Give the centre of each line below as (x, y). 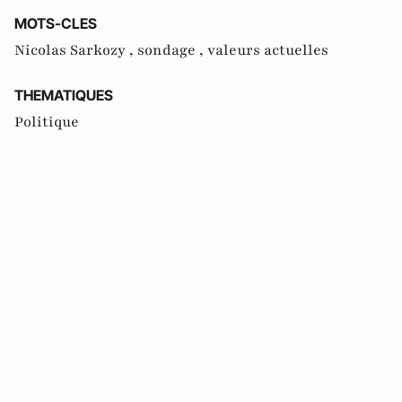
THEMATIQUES (64, 96)
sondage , (172, 51)
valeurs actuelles (268, 51)
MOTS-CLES (56, 24)
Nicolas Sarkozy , (76, 51)
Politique (47, 122)
